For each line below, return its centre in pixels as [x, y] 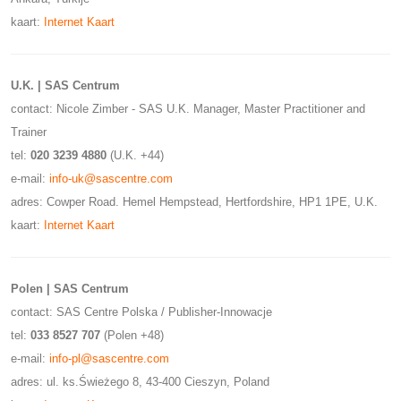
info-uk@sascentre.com [111, 179]
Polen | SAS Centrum [70, 289]
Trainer [29, 132]
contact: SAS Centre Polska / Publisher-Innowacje [141, 312]
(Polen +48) [132, 335]
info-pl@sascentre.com [109, 358]
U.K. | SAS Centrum [65, 85]
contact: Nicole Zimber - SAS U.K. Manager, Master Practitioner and [188, 109]
